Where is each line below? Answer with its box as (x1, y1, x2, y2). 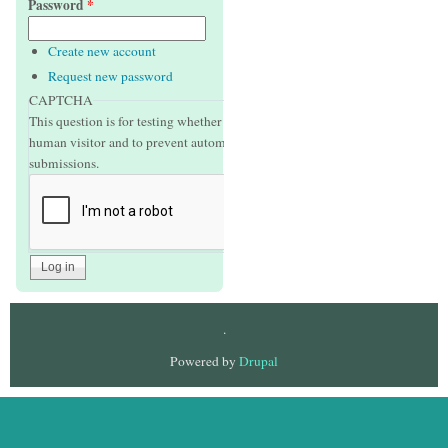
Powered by (170, 352, 239, 371)
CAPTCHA (29, 91, 93, 110)
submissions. (29, 154, 99, 173)
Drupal (239, 352, 278, 371)
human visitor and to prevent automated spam (29, 133, 281, 152)
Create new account (48, 42, 157, 61)
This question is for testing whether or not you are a (29, 112, 310, 131)
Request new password (48, 66, 174, 85)
